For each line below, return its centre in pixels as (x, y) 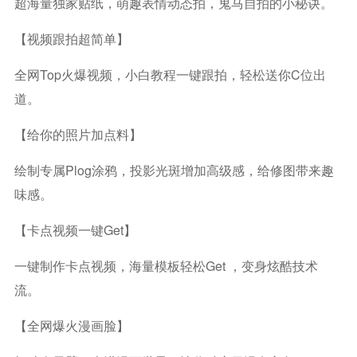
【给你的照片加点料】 (78, 135)
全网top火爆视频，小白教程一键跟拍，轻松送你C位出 (170, 75)
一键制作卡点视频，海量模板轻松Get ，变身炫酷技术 (166, 266)
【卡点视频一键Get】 (75, 230)
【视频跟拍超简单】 (71, 39)
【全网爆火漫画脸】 (71, 326)
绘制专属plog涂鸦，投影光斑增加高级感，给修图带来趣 (174, 171)
